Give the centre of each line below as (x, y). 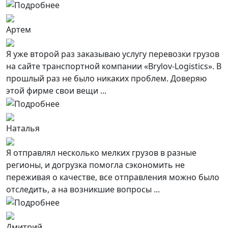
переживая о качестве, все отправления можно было (113, 177)
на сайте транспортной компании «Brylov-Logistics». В (114, 66)
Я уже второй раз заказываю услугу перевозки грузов (113, 54)
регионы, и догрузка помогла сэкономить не (95, 165)
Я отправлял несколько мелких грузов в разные (101, 153)
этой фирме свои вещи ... (56, 91)
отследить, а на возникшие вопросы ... (83, 190)
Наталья (23, 129)
